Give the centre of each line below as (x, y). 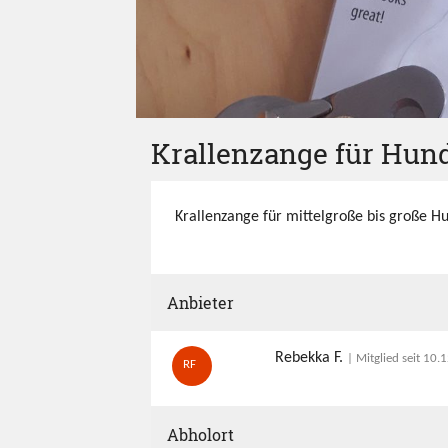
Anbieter (200, 302)
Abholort (200, 434)
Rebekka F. (311, 358)
